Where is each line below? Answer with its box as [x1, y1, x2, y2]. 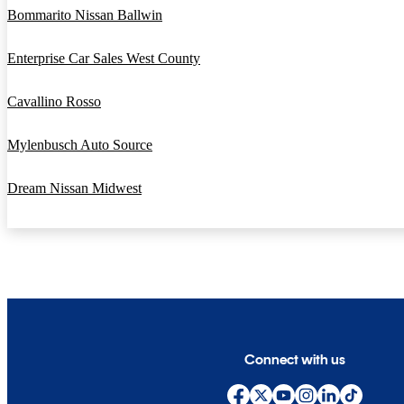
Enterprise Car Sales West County [7, 50, 200, 67]
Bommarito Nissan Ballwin [7, 7, 162, 23]
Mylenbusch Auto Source [7, 137, 152, 153]
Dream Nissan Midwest [7, 180, 142, 197]
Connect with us [244, 350, 346, 368]
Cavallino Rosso [7, 94, 101, 110]
